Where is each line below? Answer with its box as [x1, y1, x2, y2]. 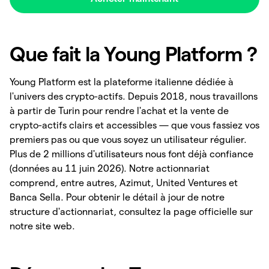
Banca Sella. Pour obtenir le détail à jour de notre [10, 192, 225, 202]
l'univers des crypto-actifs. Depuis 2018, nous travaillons [10, 91, 258, 101]
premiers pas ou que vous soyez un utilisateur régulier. [10, 134, 247, 145]
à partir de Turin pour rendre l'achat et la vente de [10, 106, 229, 116]
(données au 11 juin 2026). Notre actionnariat [10, 163, 210, 174]
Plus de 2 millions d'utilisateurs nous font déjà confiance [10, 149, 253, 159]
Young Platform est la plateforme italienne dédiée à [10, 77, 234, 87]
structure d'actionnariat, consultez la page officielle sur [10, 207, 253, 217]
